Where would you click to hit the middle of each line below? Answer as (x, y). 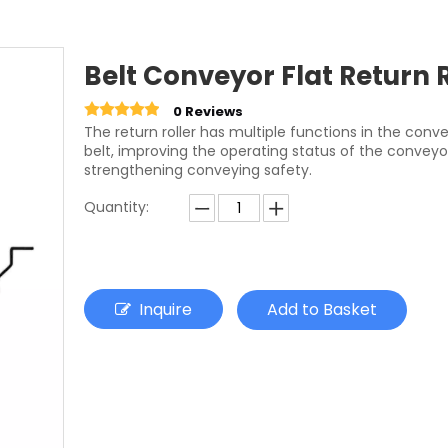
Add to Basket (322, 310)
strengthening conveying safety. (198, 170)
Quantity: (116, 207)
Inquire (165, 310)
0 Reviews (208, 112)
